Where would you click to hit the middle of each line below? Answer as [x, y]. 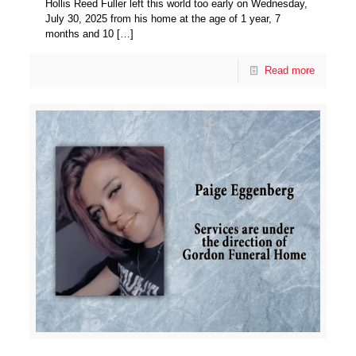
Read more [289, 70]
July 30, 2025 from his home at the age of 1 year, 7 [163, 18]
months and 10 [80, 33]
